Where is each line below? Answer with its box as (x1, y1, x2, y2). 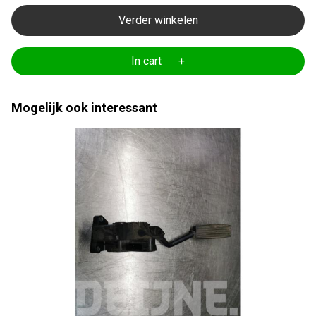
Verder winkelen (118, 13, 198, 27)
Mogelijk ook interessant (11, 100, 157, 115)
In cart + (131, 54, 185, 68)
